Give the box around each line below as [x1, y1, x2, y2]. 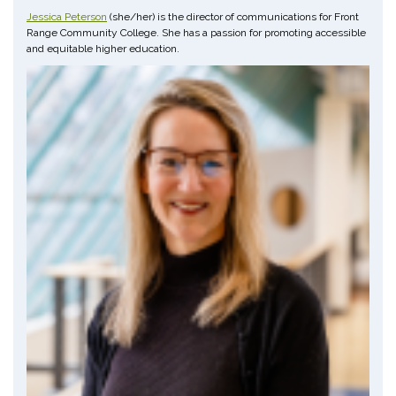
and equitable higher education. [27, 42, 179, 55]
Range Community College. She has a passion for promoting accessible [27, 26, 366, 39]
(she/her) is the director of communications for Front [107, 10, 359, 23]
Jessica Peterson [27, 10, 107, 23]
